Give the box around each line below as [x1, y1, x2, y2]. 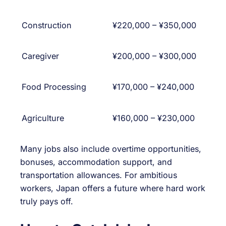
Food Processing [22, 81, 86, 92]
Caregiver [22, 50, 59, 61]
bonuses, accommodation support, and [20, 157, 172, 167]
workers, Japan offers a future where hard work [20, 183, 205, 194]
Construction [22, 20, 72, 30]
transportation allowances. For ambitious [20, 170, 177, 181]
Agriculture [22, 112, 64, 123]
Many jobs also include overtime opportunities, [20, 144, 201, 154]
